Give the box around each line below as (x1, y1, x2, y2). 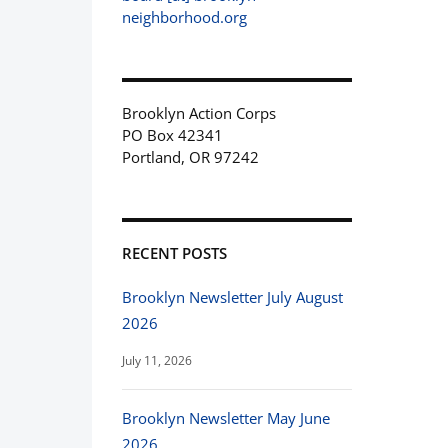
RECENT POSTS (122, 243, 227, 263)
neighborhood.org (122, 7, 247, 27)
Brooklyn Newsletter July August (122, 287, 343, 307)
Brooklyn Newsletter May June (122, 408, 330, 428)
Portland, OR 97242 (122, 147, 259, 167)
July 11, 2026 (122, 352, 192, 369)
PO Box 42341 (122, 125, 223, 145)
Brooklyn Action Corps (122, 103, 276, 123)
